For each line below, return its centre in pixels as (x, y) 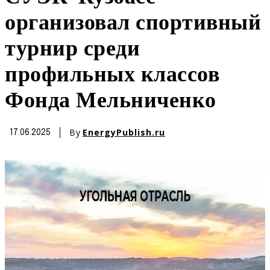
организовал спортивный (133, 24)
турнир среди (72, 50)
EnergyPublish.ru (124, 133)
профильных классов (112, 76)
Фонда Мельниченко (111, 102)
